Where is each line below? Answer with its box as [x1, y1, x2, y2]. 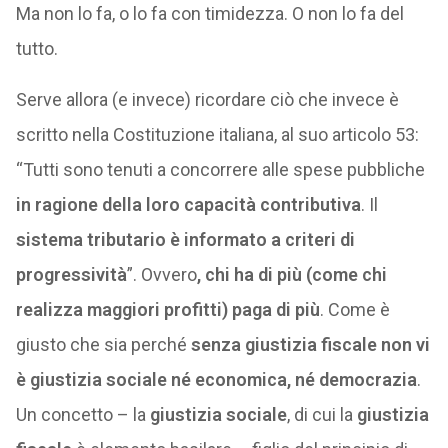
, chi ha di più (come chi [196, 264, 387, 285]
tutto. [15, 38, 58, 59]
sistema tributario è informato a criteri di [15, 229, 355, 250]
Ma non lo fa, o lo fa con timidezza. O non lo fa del [15, 3, 404, 24]
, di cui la [286, 404, 357, 425]
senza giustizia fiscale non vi [190, 334, 430, 355]
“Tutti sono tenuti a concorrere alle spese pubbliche [15, 159, 425, 180]
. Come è [319, 299, 390, 320]
